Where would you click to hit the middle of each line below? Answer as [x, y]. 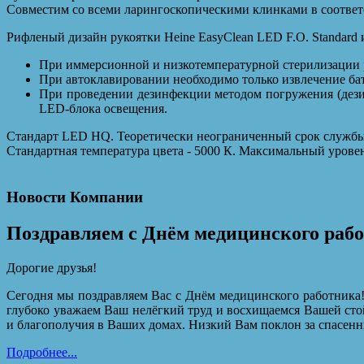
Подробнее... [42, 352]
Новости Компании [75, 197]
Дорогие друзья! [52, 267]
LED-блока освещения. [103, 109]
